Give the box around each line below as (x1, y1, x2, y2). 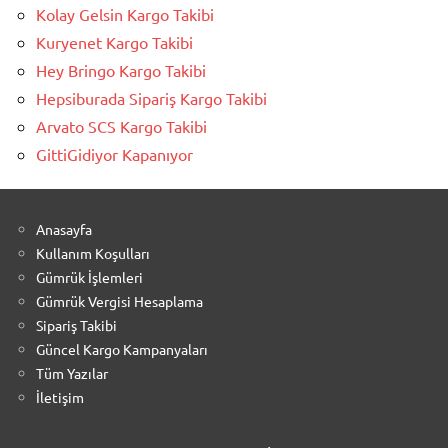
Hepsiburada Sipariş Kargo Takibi (36, 87, 267, 108)
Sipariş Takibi (36, 315, 117, 334)
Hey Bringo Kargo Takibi (36, 59, 206, 80)
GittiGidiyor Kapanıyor (36, 143, 193, 164)
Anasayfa (36, 219, 92, 238)
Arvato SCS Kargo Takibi (36, 115, 207, 136)
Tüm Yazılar (36, 363, 108, 382)
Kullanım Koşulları (36, 243, 150, 262)
